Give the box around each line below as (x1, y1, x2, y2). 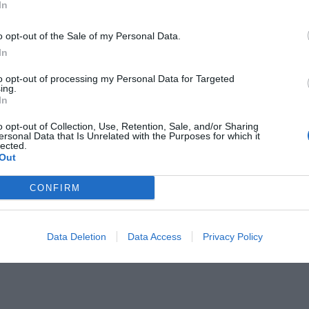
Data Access (127, 231, 181, 242)
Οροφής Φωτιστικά (6, 19, 80, 30)
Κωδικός (6, 231, 43, 244)
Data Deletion (46, 231, 106, 242)
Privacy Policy (202, 231, 263, 242)
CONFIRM (29, 182, 81, 193)
